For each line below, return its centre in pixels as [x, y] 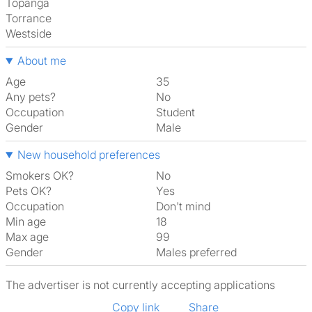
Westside [33, 33]
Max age [27, 237]
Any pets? [31, 97]
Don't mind [187, 206]
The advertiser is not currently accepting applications [140, 285]
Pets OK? [29, 191]
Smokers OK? [40, 175]
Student [179, 112]
